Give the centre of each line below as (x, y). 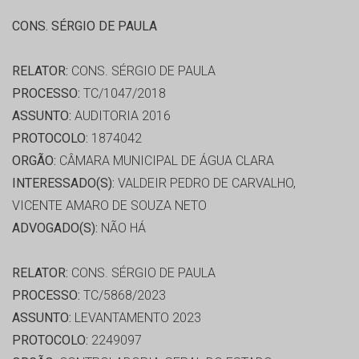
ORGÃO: (34, 161)
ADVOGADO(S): (55, 228)
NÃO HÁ (122, 228)
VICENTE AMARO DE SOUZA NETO (109, 206)
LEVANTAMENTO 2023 (136, 318)
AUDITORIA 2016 (121, 116)
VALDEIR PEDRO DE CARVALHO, (205, 184)
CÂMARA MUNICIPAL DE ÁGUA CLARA (165, 161)
